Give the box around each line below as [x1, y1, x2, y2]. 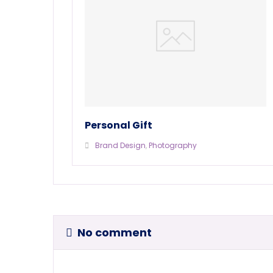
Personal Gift [85, 118, 152, 132]
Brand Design [95, 140, 146, 151]
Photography [149, 140, 197, 151]
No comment [77, 224, 152, 240]
